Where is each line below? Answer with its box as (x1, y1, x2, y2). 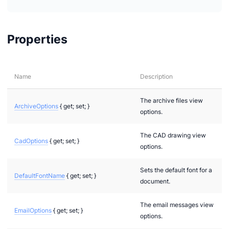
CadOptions (14, 136, 48, 145)
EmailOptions (14, 206, 52, 214)
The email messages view (140, 200, 214, 209)
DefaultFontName (14, 171, 65, 179)
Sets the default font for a (140, 166, 212, 174)
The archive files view (140, 96, 203, 104)
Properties (7, 32, 67, 46)
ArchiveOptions (14, 102, 58, 110)
